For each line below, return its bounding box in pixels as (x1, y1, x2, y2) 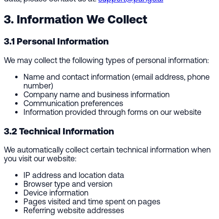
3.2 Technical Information (4, 125, 114, 136)
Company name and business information (23, 90, 170, 99)
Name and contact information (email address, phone (23, 72, 210, 82)
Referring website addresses (23, 206, 124, 215)
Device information (23, 188, 88, 197)
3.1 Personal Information (4, 36, 109, 47)
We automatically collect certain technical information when (4, 145, 211, 154)
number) (23, 81, 53, 90)
